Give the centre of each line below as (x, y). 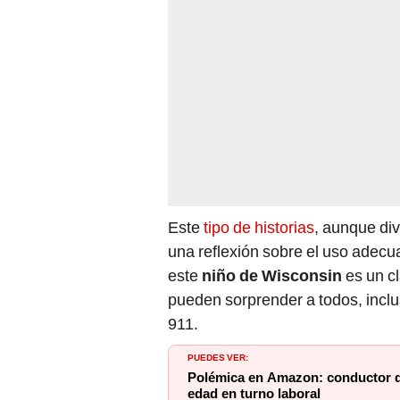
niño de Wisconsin (274, 276)
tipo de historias (259, 228)
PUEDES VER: (218, 357)
